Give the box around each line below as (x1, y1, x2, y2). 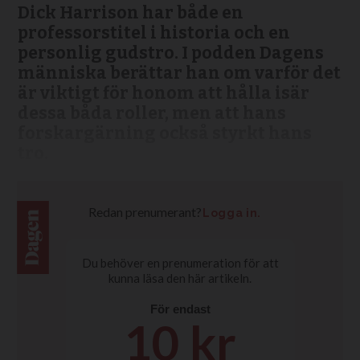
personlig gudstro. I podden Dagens (17, 43, 324, 64)
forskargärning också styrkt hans (17, 123, 312, 145)
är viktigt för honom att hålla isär (17, 83, 309, 104)
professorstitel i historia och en (17, 22, 290, 44)
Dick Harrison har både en (17, 2, 243, 24)
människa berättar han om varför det (17, 63, 341, 84)
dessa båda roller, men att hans (17, 103, 286, 125)
